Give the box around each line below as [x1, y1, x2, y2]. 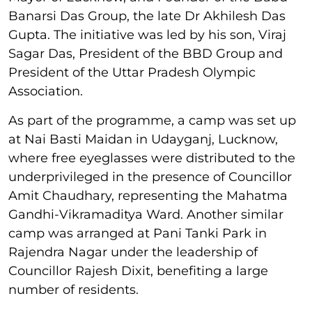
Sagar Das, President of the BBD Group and [8, 46, 283, 61]
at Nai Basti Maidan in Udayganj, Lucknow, [8, 132, 278, 147]
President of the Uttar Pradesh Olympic [8, 65, 256, 80]
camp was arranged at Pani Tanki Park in [8, 226, 267, 241]
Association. [8, 84, 83, 99]
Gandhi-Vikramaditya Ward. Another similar [8, 207, 283, 222]
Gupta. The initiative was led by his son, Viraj [8, 27, 286, 42]
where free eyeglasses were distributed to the [8, 150, 295, 166]
